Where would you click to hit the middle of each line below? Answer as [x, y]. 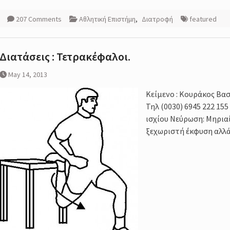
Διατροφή [157, 19]
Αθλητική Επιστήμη [107, 19]
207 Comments [39, 19]
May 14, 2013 [28, 75]
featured [203, 19]
